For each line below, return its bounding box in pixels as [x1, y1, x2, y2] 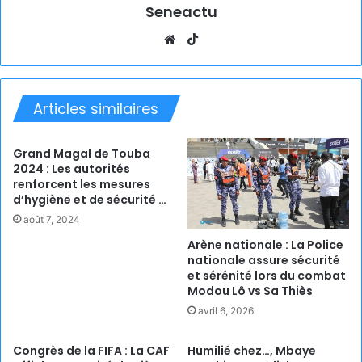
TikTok [201, 30, 239, 46]
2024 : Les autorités [13, 160, 130, 177]
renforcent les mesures [13, 175, 150, 192]
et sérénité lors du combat [187, 267, 346, 284]
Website [179, 30, 225, 46]
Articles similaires [33, 98, 158, 119]
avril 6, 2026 [198, 304, 254, 317]
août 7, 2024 [23, 213, 80, 225]
